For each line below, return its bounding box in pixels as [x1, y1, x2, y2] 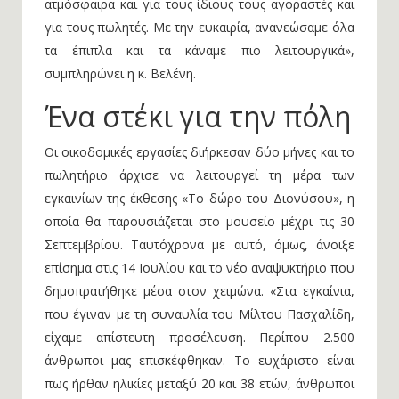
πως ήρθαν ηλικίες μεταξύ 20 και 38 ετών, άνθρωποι [45, 375, 354, 392]
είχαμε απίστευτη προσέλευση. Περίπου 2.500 [45, 329, 354, 346]
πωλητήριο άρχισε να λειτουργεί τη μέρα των [45, 167, 354, 183]
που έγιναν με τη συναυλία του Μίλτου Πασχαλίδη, [45, 305, 354, 322]
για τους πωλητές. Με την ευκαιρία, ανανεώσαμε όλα [45, 19, 354, 36]
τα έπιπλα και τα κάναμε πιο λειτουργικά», [45, 42, 354, 59]
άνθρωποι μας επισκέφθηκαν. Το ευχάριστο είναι [45, 352, 354, 369]
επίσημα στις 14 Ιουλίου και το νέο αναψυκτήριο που [45, 259, 354, 276]
